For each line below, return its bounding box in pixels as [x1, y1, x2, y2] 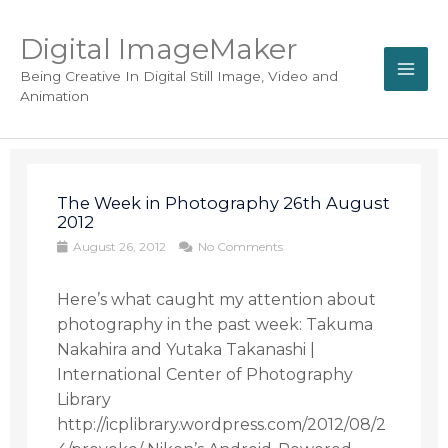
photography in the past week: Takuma [57, 315, 374, 334]
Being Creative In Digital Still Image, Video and [20, 68, 338, 84]
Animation [20, 88, 89, 104]
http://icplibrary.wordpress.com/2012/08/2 [57, 415, 387, 434]
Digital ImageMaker [20, 32, 298, 66]
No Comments [195, 239, 284, 254]
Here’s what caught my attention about [57, 290, 377, 309]
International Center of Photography [57, 365, 354, 384]
